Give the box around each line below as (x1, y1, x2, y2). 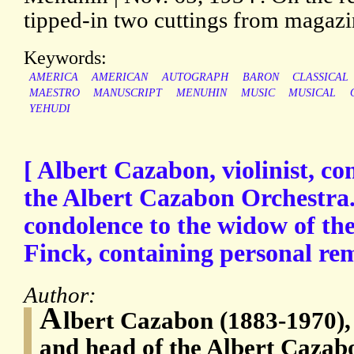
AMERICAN (92, 71, 149, 84)
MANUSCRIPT (93, 87, 163, 100)
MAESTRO (28, 87, 80, 100)
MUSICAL (288, 87, 337, 100)
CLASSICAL (292, 71, 349, 84)
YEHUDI (28, 103, 70, 115)
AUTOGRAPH (161, 71, 228, 84)
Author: (24, 282, 102, 308)
